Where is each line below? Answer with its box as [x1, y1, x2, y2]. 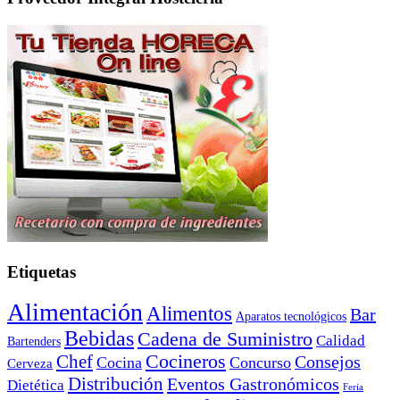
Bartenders [7, 335, 61, 349]
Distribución [68, 373, 163, 396]
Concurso [229, 354, 291, 372]
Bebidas [64, 327, 134, 351]
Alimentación [7, 298, 143, 327]
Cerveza [7, 356, 53, 371]
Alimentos [146, 302, 232, 326]
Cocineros [146, 351, 226, 373]
